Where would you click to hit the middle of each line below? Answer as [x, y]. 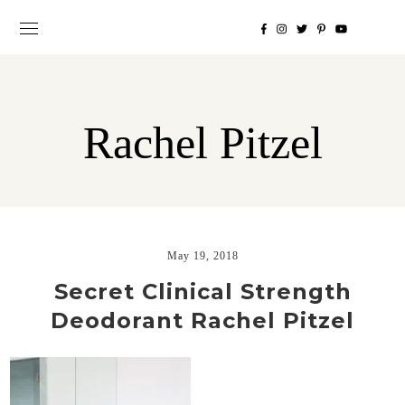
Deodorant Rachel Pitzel [202, 321]
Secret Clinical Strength [202, 292]
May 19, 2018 [202, 256]
